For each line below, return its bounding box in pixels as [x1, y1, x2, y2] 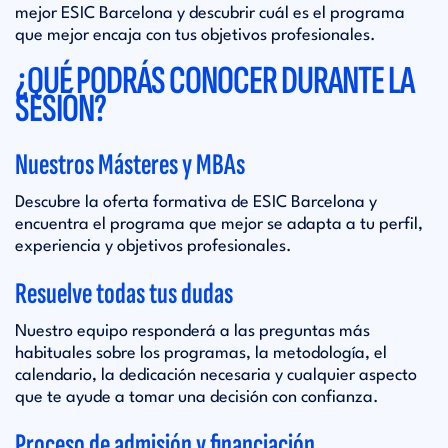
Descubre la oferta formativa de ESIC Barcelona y [15, 194, 377, 211]
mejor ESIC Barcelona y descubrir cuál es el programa [15, 5, 405, 22]
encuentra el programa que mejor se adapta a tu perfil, [15, 216, 423, 233]
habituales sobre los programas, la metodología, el [15, 345, 387, 362]
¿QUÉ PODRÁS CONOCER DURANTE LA [15, 57, 414, 105]
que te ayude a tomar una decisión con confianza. [15, 389, 379, 406]
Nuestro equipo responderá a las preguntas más [15, 323, 370, 340]
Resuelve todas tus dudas [15, 276, 233, 312]
